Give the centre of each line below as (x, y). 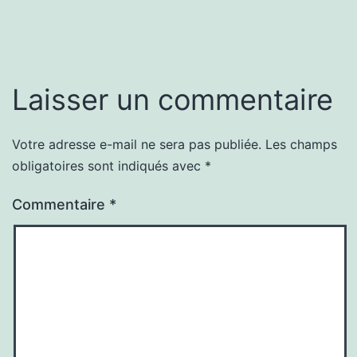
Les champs (301, 145)
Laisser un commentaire (173, 100)
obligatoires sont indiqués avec (108, 166)
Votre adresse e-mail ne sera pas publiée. (137, 145)
